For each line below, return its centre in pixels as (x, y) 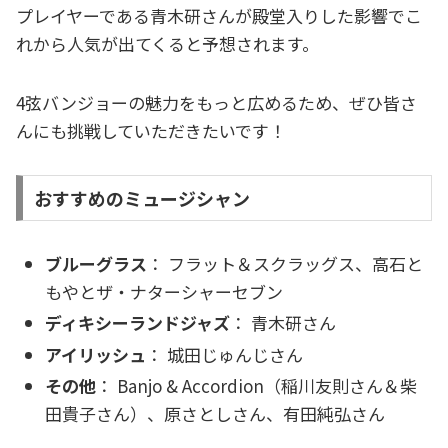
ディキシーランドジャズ (138, 323)
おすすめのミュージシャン (141, 197)
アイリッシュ (96, 354)
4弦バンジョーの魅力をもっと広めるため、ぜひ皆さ (216, 102)
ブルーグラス (96, 263)
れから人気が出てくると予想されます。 (167, 43)
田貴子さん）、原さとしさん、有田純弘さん (215, 414)
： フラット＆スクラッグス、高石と (285, 263)
